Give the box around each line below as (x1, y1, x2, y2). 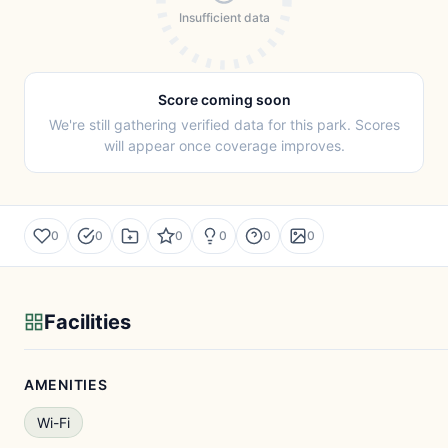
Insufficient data (178, 10, 270, 25)
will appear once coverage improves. (103, 137, 345, 154)
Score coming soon (157, 91, 291, 108)
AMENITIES (24, 376, 108, 393)
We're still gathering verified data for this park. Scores (48, 116, 400, 133)
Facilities (44, 310, 131, 334)
